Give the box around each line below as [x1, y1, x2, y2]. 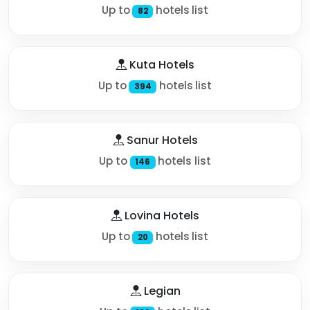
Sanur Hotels [123, 131, 198, 148]
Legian [140, 282, 181, 299]
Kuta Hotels [127, 56, 194, 73]
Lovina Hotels [122, 207, 199, 224]
